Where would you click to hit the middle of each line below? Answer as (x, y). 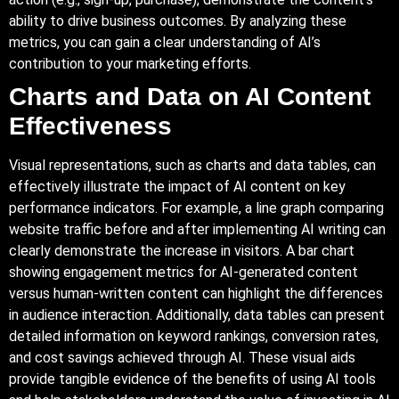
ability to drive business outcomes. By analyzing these (178, 20)
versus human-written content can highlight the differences (196, 293)
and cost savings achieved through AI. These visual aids (182, 357)
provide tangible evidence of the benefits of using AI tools (192, 379)
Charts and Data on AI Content (190, 96)
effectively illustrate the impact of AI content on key (177, 186)
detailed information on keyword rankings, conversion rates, (194, 336)
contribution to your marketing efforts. (130, 63)
